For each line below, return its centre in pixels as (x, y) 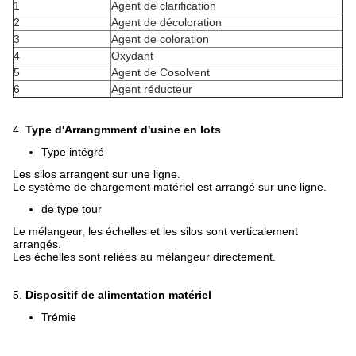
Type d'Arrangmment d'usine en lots (123, 130)
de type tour (72, 209)
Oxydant (132, 56)
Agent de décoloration (166, 22)
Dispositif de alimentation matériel (118, 295)
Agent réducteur (152, 89)
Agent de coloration (160, 39)
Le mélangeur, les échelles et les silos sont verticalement (155, 231)
